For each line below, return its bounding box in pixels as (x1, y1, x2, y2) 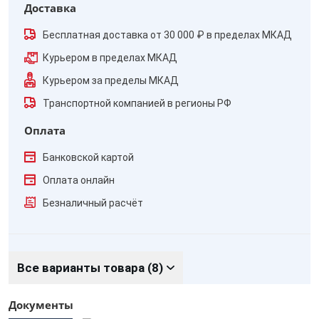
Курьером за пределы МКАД (43, 75, 179, 86)
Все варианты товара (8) (17, 261, 163, 275)
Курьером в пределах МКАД (43, 52, 177, 63)
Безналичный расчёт (43, 197, 143, 209)
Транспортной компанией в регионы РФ (43, 98, 231, 109)
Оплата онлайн (43, 174, 115, 186)
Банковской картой (43, 152, 134, 163)
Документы (9, 298, 73, 312)
